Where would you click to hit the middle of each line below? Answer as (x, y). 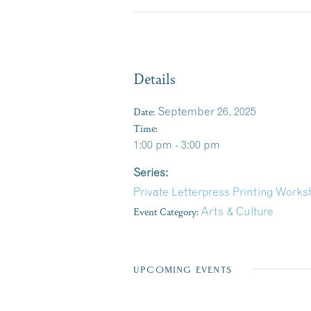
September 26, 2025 (207, 111)
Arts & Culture (237, 211)
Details (154, 78)
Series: (151, 172)
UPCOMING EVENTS (183, 270)
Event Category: (166, 211)
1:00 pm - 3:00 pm (177, 144)
